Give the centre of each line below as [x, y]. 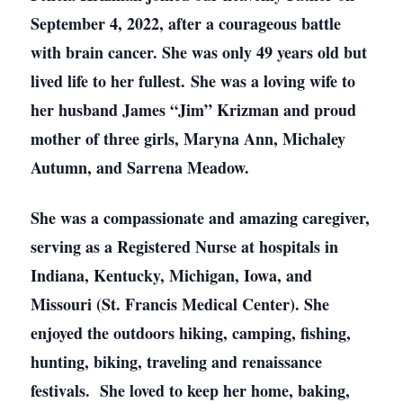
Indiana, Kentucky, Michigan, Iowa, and [171, 275]
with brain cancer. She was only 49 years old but [199, 52]
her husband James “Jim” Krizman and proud [193, 110]
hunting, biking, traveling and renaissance [176, 362]
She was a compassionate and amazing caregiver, [200, 218]
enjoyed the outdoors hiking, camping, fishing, [191, 333]
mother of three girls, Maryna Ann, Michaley [188, 139]
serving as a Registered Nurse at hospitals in [184, 246]
